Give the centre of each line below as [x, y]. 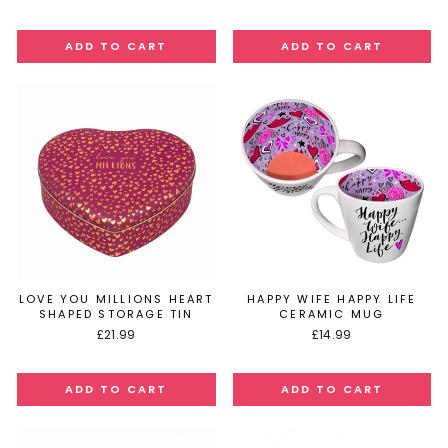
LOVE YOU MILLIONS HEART [116, 299]
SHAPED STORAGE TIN [116, 314]
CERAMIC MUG [332, 314]
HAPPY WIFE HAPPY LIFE [332, 299]
